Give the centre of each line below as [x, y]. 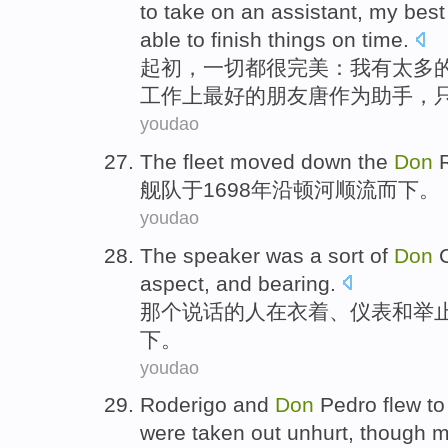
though [393, 433]
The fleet [182, 161]
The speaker [200, 255]
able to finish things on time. [274, 39]
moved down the [309, 161]
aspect [172, 283]
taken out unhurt [270, 433]
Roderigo [183, 405]
